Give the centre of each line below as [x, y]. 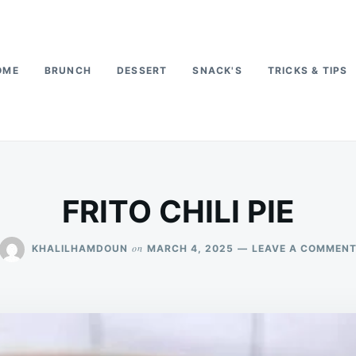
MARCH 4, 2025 [190, 248]
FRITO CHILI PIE [178, 211]
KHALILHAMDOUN [80, 248]
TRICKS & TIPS [308, 70]
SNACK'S [217, 70]
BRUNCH [68, 70]
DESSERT [142, 70]
